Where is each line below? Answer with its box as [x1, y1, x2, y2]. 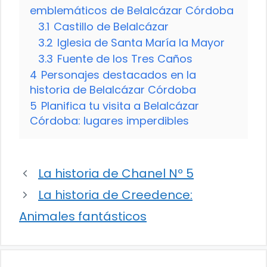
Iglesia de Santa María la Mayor [57, 35, 225, 51]
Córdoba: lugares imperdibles [30, 113, 189, 129]
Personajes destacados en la [41, 67, 196, 83]
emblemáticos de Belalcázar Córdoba [30, 3, 234, 18]
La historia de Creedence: [38, 187, 193, 204]
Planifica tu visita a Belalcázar [41, 98, 199, 114]
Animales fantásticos [19, 208, 147, 225]
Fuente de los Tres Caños [57, 51, 193, 67]
